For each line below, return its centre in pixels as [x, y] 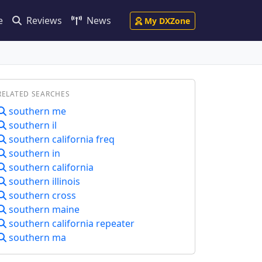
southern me [36, 111]
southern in [33, 153]
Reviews [43, 20]
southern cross [41, 195]
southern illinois [43, 181]
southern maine [43, 209]
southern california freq [61, 139]
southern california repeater [70, 223]
